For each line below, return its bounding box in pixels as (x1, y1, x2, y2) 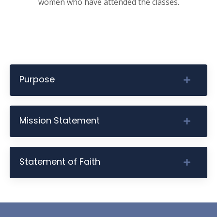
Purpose (19, 73, 55, 85)
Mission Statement (19, 114, 100, 126)
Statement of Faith (19, 155, 100, 168)
